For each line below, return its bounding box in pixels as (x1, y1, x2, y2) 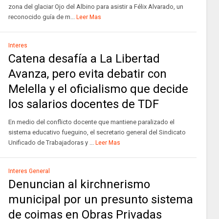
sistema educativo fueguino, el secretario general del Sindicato (8, 129, 186, 136)
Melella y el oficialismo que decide (8, 82, 188, 96)
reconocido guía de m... (8, 13, 75, 21)
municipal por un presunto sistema (8, 193, 193, 206)
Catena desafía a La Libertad (8, 52, 160, 66)
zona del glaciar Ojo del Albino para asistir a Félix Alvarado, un (8, 3, 183, 10)
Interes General (8, 168, 50, 175)
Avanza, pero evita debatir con (8, 67, 167, 81)
